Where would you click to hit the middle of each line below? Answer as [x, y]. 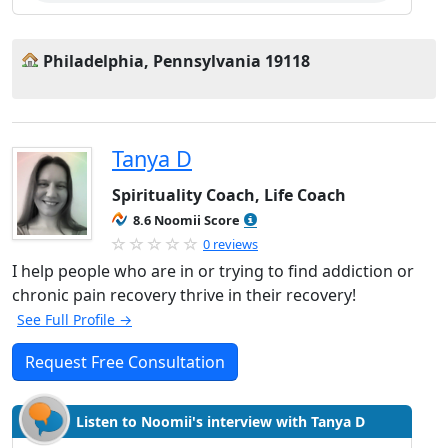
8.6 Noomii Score [186, 220]
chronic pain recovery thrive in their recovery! [184, 295]
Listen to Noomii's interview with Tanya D [220, 421]
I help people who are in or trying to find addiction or [213, 271]
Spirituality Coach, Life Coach [229, 195]
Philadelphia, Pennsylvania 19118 [176, 61]
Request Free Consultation [125, 362]
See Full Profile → [74, 319]
